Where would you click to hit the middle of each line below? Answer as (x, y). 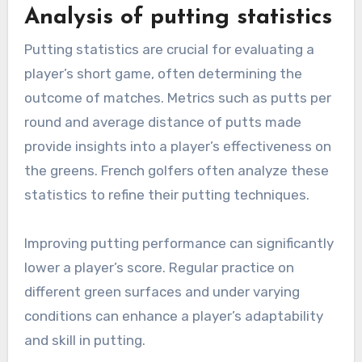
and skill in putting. (84, 341)
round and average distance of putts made (162, 122)
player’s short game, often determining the (163, 74)
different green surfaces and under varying (162, 292)
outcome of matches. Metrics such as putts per (177, 98)
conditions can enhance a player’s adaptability (173, 316)
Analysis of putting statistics (178, 18)
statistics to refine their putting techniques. (166, 195)
